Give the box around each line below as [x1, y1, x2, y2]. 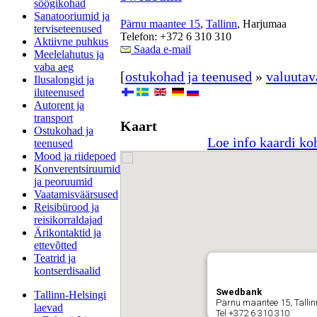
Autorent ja [34, 99, 84, 111]
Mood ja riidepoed [34, 150, 116, 162]
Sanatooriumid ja [34, 10, 110, 22]
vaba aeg [34, 61, 74, 73]
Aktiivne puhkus [34, 35, 108, 47]
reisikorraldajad [34, 214, 103, 226]
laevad [34, 301, 63, 313]
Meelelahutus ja [34, 48, 104, 60]
